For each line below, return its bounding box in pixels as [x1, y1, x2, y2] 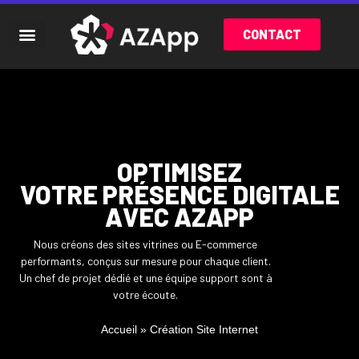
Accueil [101, 324, 137, 337]
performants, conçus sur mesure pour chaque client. [20, 253, 271, 268]
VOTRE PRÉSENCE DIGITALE [19, 178, 340, 209]
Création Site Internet [150, 324, 258, 337]
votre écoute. [113, 287, 178, 301]
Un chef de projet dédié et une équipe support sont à [18, 270, 272, 284]
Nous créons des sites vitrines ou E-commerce [34, 236, 257, 251]
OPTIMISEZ [117, 155, 242, 187]
